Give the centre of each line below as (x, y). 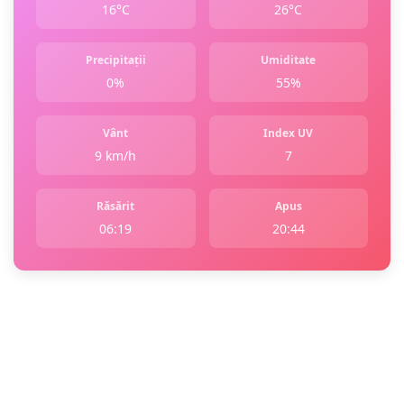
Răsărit (116, 207)
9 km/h (116, 156)
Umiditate (289, 60)
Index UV (289, 133)
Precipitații (115, 60)
